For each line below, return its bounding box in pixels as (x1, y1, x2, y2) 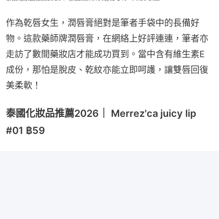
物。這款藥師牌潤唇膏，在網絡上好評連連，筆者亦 (6, 33, 208, 44)
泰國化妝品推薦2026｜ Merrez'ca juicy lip (6, 107, 197, 119)
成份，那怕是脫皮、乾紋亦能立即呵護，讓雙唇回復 (6, 64, 208, 75)
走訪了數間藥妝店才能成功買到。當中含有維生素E (6, 48, 205, 59)
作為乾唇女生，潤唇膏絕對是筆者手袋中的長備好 (6, 17, 199, 28)
